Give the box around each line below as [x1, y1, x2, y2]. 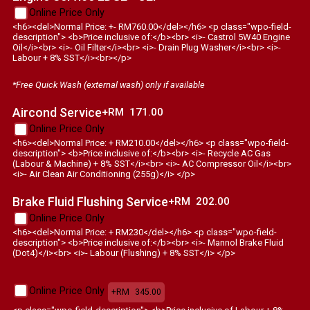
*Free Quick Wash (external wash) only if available [12, 79, 205, 90]
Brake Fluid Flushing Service [12, 194, 168, 209]
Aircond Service [12, 104, 102, 120]
